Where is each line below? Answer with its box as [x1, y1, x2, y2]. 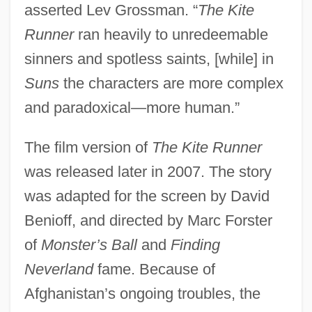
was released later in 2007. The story [24, 162, 272, 180]
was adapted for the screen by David [24, 187, 270, 205]
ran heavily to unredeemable [73, 25, 268, 43]
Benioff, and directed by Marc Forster [24, 211, 272, 229]
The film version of [24, 138, 152, 156]
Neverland [24, 260, 93, 278]
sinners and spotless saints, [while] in [24, 49, 274, 68]
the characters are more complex [58, 74, 283, 92]
